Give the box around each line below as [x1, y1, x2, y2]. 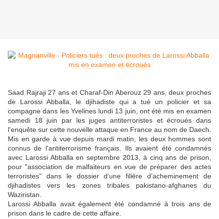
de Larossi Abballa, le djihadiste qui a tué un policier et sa [8, 98, 211, 106]
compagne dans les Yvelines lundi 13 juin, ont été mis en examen [8, 107, 211, 115]
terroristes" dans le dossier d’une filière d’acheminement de [8, 172, 211, 180]
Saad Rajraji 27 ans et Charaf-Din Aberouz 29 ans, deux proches [8, 88, 211, 97]
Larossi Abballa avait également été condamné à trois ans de [8, 200, 211, 208]
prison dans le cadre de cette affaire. [8, 209, 121, 218]
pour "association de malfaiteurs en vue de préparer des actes [8, 163, 211, 171]
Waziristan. [8, 191, 42, 199]
